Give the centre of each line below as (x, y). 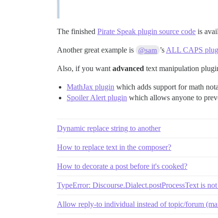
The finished (77, 31)
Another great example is (96, 50)
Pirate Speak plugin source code (146, 31)
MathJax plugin (91, 87)
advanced (128, 68)
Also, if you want (85, 68)
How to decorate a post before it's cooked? (122, 166)
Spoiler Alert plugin (97, 98)
